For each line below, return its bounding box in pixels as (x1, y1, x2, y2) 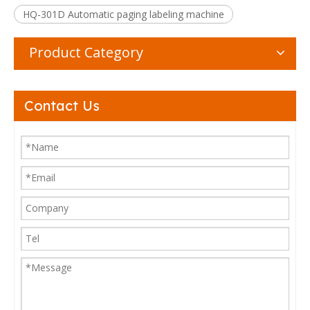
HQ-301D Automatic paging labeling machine (23, 7, 224, 21)
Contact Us (24, 96, 100, 114)
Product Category (29, 42, 143, 62)
